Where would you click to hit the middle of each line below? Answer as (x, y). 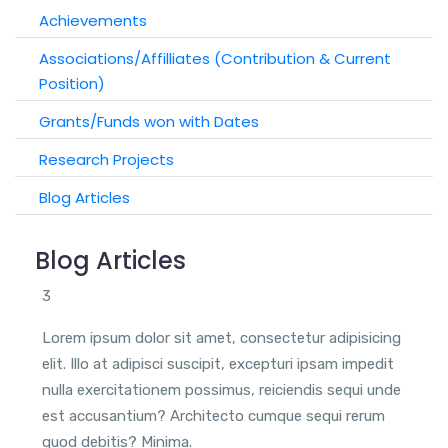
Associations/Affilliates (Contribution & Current (215, 58)
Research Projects (106, 159)
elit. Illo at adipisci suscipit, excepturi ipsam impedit (218, 364)
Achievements (93, 20)
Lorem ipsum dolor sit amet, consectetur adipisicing (221, 338)
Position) (72, 83)
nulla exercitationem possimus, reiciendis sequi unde (221, 390)
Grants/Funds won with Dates (149, 121)
